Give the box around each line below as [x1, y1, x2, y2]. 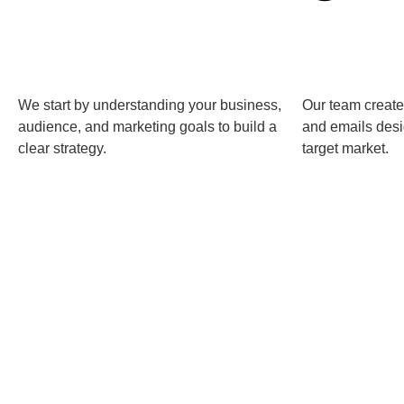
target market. [302, 140, 389, 156]
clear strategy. [18, 140, 106, 156]
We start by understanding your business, [18, 96, 281, 113]
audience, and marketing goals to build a [18, 118, 277, 134]
